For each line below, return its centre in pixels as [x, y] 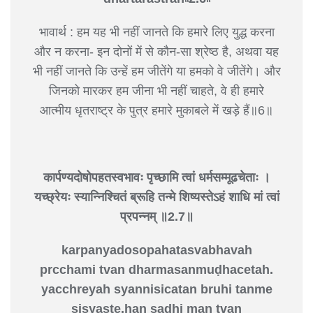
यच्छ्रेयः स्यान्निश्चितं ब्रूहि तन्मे [106, 197]
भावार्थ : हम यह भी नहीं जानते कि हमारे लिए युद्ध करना [156, 32]
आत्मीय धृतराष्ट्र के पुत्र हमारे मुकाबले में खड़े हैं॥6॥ [156, 110]
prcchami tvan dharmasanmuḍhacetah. [156, 269]
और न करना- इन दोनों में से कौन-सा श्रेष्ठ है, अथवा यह [156, 51]
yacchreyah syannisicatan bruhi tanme [156, 289]
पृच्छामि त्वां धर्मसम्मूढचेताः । [208, 177]
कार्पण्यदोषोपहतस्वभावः [95, 177]
